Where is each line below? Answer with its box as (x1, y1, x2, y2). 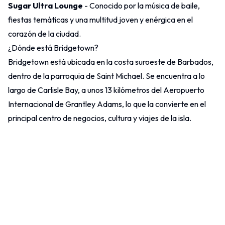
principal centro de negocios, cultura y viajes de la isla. (8, 113, 191, 123)
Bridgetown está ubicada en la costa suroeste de (8, 56, 177, 67)
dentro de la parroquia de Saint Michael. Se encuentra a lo (8, 70, 205, 81)
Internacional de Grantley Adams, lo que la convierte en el (8, 98, 206, 109)
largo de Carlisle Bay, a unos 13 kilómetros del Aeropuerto (8, 84, 204, 95)
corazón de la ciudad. (8, 28, 81, 39)
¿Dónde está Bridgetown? (8, 42, 98, 53)
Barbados (177, 56, 211, 67)
